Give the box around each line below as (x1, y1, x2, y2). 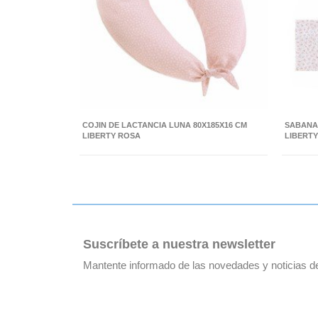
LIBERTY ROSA (82, 131, 141, 140)
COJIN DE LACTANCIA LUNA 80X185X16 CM (82, 120, 247, 129)
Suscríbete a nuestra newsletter (83, 237, 275, 252)
